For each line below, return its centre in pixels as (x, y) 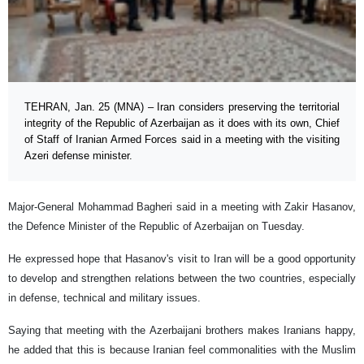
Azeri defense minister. (78, 155)
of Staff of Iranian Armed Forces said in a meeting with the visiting (182, 139)
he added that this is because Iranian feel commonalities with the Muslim (182, 349)
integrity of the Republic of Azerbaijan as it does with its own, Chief (182, 123)
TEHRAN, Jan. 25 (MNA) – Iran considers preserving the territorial (182, 106)
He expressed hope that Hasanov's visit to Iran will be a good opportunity (182, 258)
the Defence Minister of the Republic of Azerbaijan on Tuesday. (156, 226)
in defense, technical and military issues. (104, 297)
